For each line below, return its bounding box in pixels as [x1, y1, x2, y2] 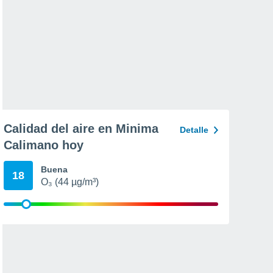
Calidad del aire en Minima [4, 122, 158, 135]
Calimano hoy [4, 138, 83, 152]
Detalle [180, 125, 208, 135]
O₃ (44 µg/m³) [41, 177, 99, 187]
